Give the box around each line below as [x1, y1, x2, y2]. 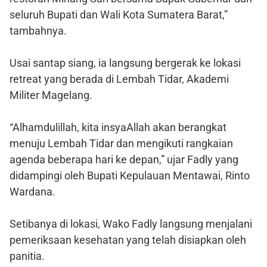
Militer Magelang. [10, 89, 92, 102]
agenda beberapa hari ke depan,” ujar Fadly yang [10, 153, 238, 166]
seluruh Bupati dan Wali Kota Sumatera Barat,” [10, 8, 228, 21]
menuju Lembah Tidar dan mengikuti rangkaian [10, 137, 233, 150]
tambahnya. [10, 24, 67, 38]
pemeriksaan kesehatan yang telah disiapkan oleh [10, 234, 246, 247]
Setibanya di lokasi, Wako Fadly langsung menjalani [10, 218, 252, 231]
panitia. [10, 250, 45, 263]
